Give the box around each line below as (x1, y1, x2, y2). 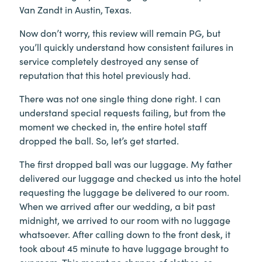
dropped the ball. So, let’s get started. (19, 134, 179, 147)
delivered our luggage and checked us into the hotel (19, 171, 241, 184)
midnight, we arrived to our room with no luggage (19, 213, 230, 226)
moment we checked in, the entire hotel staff (19, 120, 207, 133)
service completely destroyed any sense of (19, 54, 198, 67)
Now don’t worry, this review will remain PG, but (19, 26, 220, 39)
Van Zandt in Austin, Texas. (19, 3, 132, 16)
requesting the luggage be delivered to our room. (19, 185, 229, 198)
